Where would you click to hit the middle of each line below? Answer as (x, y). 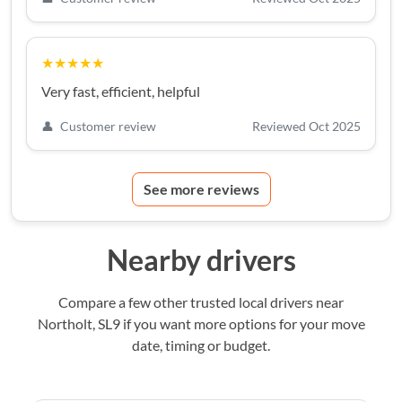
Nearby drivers (201, 259)
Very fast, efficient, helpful (121, 91)
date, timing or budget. (201, 345)
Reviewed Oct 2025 (306, 126)
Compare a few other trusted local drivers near (201, 301)
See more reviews (201, 188)
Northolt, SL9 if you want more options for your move (201, 323)
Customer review (107, 126)
